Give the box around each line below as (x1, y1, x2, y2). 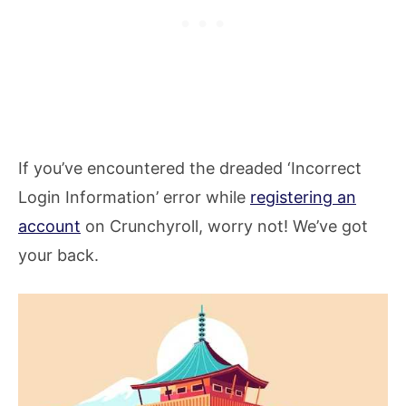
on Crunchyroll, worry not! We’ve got (81, 217, 368, 237)
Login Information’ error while (18, 188, 250, 208)
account (18, 217, 81, 237)
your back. (18, 246, 99, 266)
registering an (250, 188, 356, 208)
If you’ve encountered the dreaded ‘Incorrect (18, 159, 362, 179)
